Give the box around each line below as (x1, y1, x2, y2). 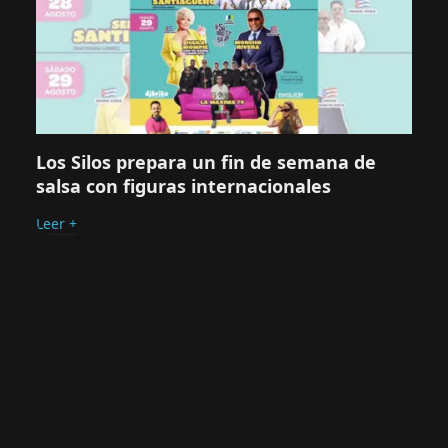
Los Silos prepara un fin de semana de (36, 150, 376, 175)
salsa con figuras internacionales (36, 174, 331, 199)
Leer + (36, 214, 77, 234)
